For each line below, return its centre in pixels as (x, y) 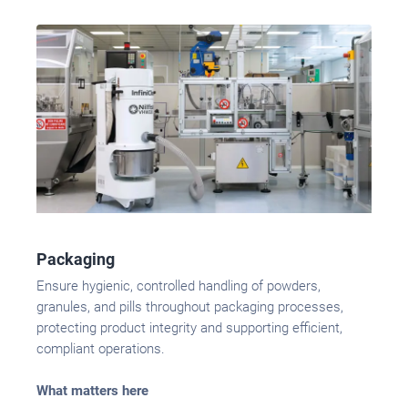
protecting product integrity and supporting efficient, (189, 327)
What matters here (92, 390)
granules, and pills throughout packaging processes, (190, 306)
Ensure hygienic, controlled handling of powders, (178, 286)
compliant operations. (101, 348)
